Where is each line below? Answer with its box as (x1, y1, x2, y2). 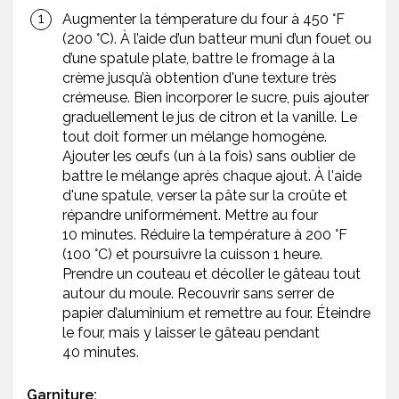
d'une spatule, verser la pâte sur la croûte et (62, 187, 347, 205)
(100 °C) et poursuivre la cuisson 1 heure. (62, 246, 322, 264)
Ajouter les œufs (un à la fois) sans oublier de (62, 148, 355, 166)
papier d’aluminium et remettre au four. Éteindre (62, 305, 370, 322)
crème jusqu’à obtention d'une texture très (62, 69, 337, 87)
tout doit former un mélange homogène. (62, 128, 327, 146)
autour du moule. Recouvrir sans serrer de (62, 285, 334, 303)
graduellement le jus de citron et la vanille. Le (62, 109, 357, 126)
